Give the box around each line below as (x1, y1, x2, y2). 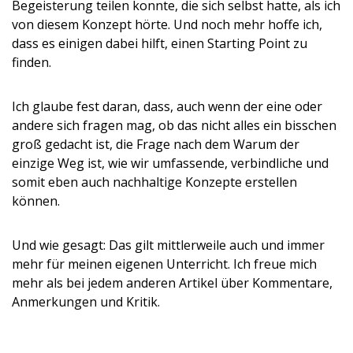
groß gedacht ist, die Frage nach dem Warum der (12, 136, 299, 153)
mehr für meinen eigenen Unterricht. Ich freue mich (12, 255, 317, 273)
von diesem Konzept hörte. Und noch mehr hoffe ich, (12, 16, 322, 33)
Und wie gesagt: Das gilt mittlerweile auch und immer (12, 236, 325, 254)
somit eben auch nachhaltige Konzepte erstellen (12, 173, 297, 191)
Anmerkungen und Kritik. (12, 293, 160, 310)
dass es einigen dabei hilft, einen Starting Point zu (12, 35, 307, 52)
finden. (12, 54, 51, 71)
